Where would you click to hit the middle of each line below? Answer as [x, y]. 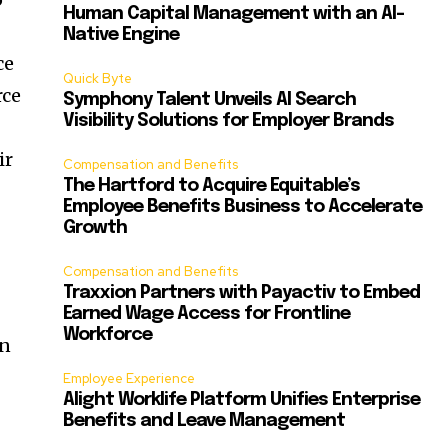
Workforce [108, 335]
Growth [95, 228]
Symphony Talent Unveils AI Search [210, 100]
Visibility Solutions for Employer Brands [229, 121]
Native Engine [121, 35]
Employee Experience [129, 379]
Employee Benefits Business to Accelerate [243, 207]
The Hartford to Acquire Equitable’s [212, 186]
